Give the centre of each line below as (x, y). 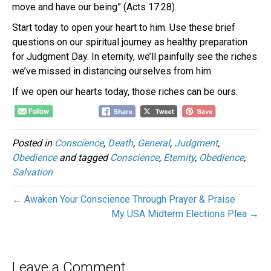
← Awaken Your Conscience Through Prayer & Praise (124, 200)
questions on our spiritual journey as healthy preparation (130, 42)
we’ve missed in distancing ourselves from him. (113, 71)
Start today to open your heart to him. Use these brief (124, 27)
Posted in (33, 143)
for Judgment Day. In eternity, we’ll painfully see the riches (135, 56)
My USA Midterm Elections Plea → (185, 214)
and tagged (83, 158)
